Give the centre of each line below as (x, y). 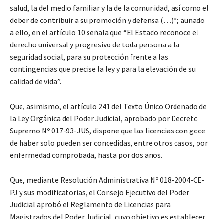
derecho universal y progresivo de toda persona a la (95, 45)
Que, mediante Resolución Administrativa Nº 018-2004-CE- (107, 180)
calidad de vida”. (35, 81)
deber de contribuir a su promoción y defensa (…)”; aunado (107, 20)
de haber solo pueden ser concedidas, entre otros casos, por (109, 143)
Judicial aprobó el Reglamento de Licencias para (90, 205)
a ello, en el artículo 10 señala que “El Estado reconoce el (104, 33)
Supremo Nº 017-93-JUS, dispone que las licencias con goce (108, 131)
